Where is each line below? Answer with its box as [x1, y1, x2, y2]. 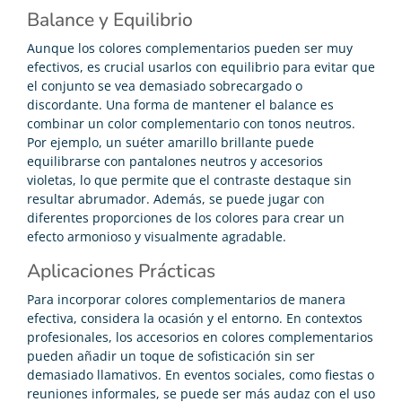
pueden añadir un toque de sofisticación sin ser [27, 346, 315, 364]
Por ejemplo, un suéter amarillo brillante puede [27, 133, 314, 151]
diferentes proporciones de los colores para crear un [27, 208, 345, 226]
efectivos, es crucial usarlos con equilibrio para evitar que [27, 57, 375, 75]
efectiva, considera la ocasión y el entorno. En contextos [27, 309, 363, 327]
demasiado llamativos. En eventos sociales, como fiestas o [27, 365, 374, 383]
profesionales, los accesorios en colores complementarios [27, 328, 373, 345]
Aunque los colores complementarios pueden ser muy [27, 39, 353, 57]
